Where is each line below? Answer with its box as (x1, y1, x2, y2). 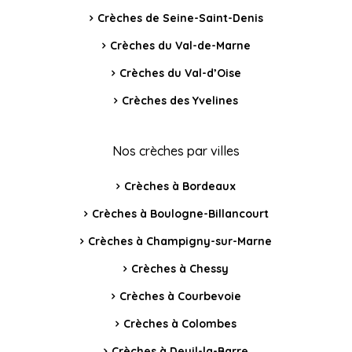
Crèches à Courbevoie (119, 289, 241, 304)
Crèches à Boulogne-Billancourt (91, 207, 269, 222)
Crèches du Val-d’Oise (119, 66, 241, 81)
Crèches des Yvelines (122, 93, 238, 108)
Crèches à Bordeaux (124, 179, 236, 194)
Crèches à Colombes (123, 317, 236, 332)
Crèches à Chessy (131, 262, 229, 277)
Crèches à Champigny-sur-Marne (88, 234, 272, 249)
